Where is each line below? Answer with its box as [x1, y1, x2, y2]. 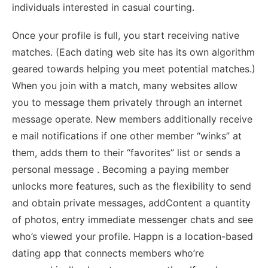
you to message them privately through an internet [12, 96, 242, 108]
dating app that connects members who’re [12, 246, 204, 259]
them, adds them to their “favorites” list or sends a [12, 146, 240, 159]
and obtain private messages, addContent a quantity [12, 196, 251, 209]
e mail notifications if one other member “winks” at [12, 129, 242, 142]
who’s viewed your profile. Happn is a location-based [12, 230, 253, 242]
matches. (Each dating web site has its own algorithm [12, 45, 255, 58]
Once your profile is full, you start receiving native [12, 29, 239, 41]
